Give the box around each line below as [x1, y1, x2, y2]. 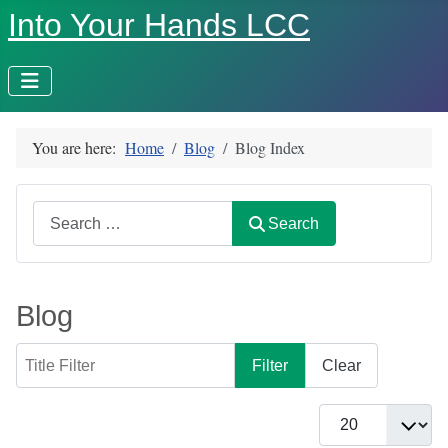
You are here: [32, 137, 125, 158]
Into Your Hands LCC [8, 7, 310, 43]
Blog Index [235, 137, 305, 158]
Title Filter [15, 345, 85, 363]
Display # [318, 406, 385, 424]
